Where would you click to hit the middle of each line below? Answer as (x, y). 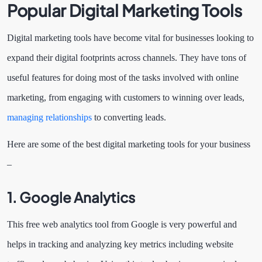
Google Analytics (78, 197)
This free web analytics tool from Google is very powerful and (122, 224)
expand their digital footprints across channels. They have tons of (127, 57)
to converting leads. (132, 117)
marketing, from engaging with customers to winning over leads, (126, 97)
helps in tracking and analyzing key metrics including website (120, 244)
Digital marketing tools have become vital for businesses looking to (130, 37)
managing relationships (49, 117)
